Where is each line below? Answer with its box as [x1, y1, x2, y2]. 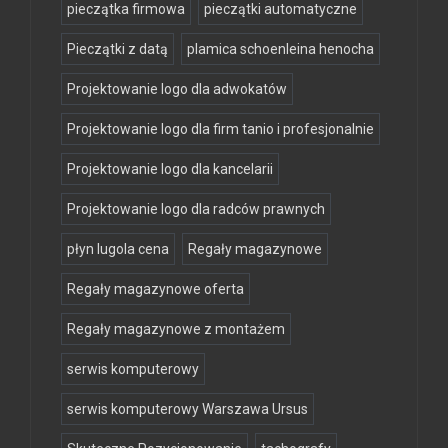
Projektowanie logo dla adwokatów [67, 80, 287, 97]
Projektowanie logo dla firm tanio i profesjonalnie [67, 120, 374, 137]
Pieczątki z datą [67, 40, 168, 57]
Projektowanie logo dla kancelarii [67, 160, 273, 177]
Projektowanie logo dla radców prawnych [67, 200, 325, 217]
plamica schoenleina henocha [187, 40, 374, 57]
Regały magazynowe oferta [67, 280, 244, 297]
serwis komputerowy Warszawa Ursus [67, 400, 308, 417]
